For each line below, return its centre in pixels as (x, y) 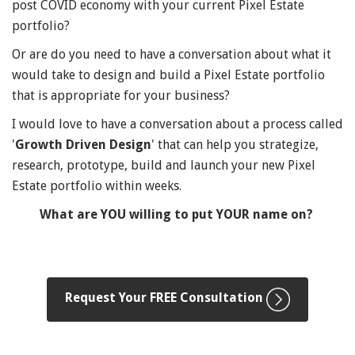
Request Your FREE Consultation (166, 297)
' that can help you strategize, (235, 144)
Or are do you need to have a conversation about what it (172, 54)
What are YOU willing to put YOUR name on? (177, 214)
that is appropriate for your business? (121, 95)
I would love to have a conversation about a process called (177, 124)
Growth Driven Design (83, 144)
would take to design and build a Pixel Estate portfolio (168, 74)
